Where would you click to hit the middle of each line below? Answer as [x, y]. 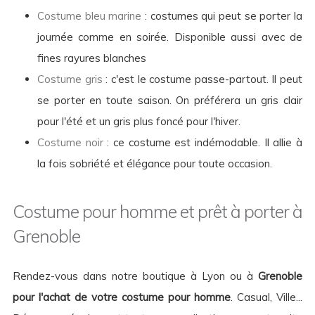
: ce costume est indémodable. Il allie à [203, 142]
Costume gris [70, 79]
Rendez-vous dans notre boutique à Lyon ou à [135, 276]
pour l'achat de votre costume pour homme [122, 297]
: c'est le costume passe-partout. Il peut [202, 79]
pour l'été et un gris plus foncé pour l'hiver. [139, 121]
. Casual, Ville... [266, 297]
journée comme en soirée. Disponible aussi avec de [170, 37]
